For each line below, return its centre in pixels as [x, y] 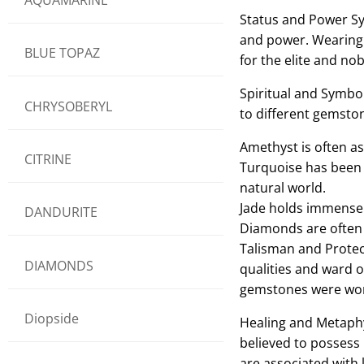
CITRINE [48, 159]
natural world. [283, 188]
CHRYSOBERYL [68, 106]
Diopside [52, 319]
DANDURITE [61, 212]
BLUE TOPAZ [62, 53]
